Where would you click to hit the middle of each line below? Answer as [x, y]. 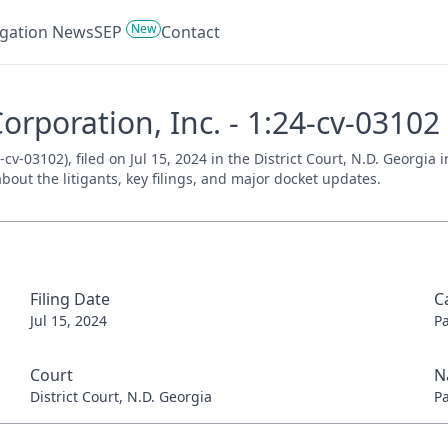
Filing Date [69, 299]
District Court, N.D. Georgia [120, 396]
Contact [190, 32]
